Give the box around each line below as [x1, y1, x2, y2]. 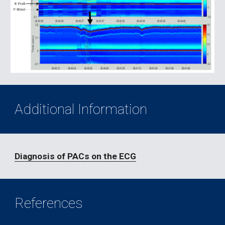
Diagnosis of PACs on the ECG [15, 151, 137, 161]
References [15, 195, 83, 211]
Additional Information [15, 101, 148, 118]
